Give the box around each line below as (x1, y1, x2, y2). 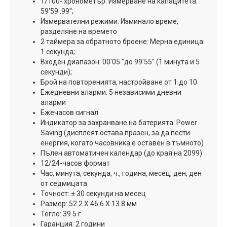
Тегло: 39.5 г (41, 209, 81, 218)
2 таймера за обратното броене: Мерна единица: (41, 37, 205, 46)
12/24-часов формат (41, 159, 110, 167)
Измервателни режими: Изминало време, (41, 17, 178, 25)
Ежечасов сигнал (41, 108, 98, 117)
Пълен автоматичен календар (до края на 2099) (41, 148, 202, 157)
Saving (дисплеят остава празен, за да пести (41, 128, 190, 137)
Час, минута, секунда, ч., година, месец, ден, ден (41, 169, 202, 177)
